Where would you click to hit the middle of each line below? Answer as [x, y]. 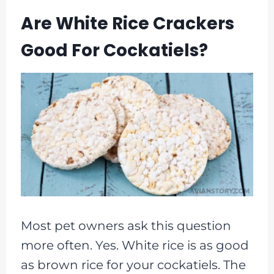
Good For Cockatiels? [114, 50]
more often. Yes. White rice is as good [135, 245]
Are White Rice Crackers [127, 23]
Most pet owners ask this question [126, 225]
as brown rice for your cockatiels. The [133, 265]
